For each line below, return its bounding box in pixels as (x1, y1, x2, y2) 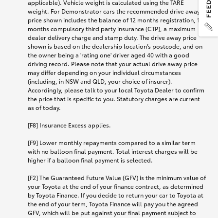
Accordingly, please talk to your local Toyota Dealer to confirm (28, 86, 204, 94)
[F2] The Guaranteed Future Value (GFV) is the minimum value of (28, 173, 206, 182)
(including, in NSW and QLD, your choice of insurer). (28, 77, 172, 86)
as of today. (28, 103, 61, 112)
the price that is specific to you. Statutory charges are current (28, 94, 200, 103)
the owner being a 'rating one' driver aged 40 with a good (28, 51, 189, 59)
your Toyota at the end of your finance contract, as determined (28, 182, 203, 191)
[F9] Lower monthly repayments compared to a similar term (28, 138, 196, 147)
